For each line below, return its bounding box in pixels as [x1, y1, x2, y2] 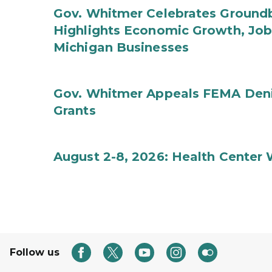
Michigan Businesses [53, 40, 189, 55]
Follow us [10, 246, 59, 258]
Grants [53, 103, 96, 118]
